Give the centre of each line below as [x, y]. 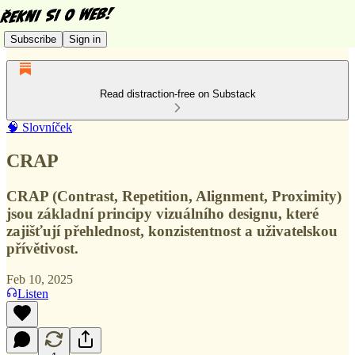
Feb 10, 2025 [40, 279]
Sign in [85, 39]
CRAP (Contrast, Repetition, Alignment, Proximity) [174, 196]
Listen [33, 293]
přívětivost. [42, 248]
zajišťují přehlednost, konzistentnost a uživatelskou [172, 231]
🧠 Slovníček [39, 127]
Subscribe [33, 39]
